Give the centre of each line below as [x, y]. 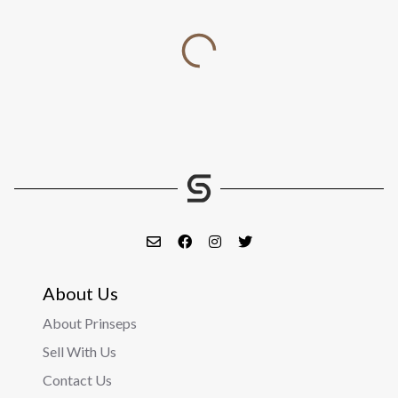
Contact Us [77, 380]
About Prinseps [90, 323]
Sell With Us [80, 351]
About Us [80, 293]
